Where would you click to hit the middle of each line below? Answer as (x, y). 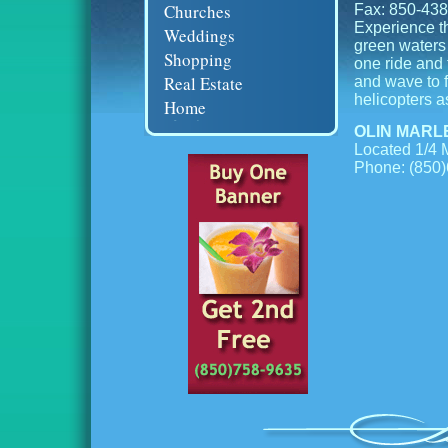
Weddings (199, 35)
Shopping (197, 59)
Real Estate (203, 83)
